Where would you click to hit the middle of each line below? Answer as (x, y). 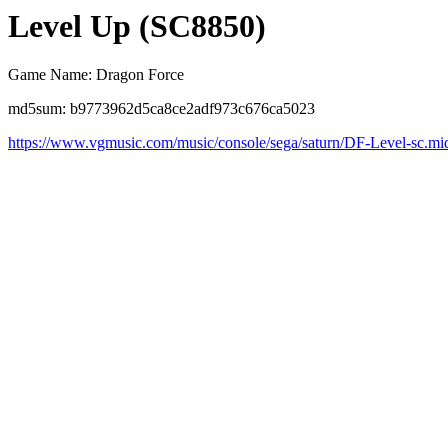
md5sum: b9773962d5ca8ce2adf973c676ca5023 (161, 109)
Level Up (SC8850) (137, 26)
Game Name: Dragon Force (96, 75)
